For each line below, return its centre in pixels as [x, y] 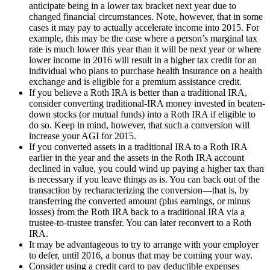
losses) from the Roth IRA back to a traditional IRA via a [137, 212]
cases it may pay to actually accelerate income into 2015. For [144, 28]
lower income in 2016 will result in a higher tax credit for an [143, 60]
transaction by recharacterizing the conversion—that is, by [139, 190]
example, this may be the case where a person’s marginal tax [143, 39]
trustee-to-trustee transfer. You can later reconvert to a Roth [140, 223]
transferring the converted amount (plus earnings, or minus [140, 201]
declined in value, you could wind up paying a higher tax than [146, 169]
